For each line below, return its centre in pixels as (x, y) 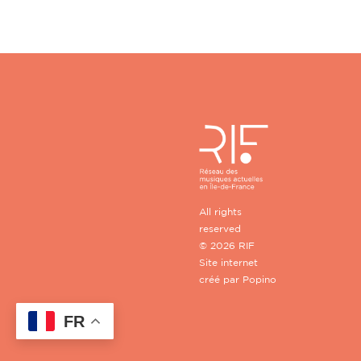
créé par (221, 279)
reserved (220, 228)
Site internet (228, 262)
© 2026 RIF (227, 245)
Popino (259, 279)
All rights (220, 211)
